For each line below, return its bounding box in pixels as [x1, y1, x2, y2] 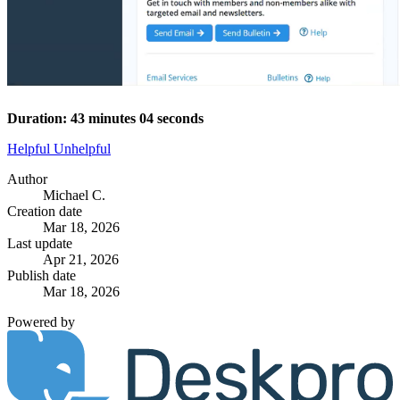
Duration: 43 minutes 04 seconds [7, 110, 204, 126]
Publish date [7, 267, 76, 283]
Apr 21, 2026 [43, 251, 119, 267]
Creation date [7, 203, 82, 219]
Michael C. [43, 187, 105, 203]
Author [7, 171, 47, 187]
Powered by [7, 313, 75, 329]
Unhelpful [54, 140, 111, 156]
